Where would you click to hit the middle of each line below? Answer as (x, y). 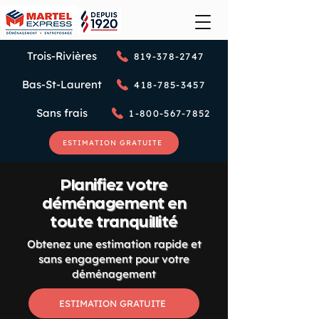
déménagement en (114, 201)
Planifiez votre (114, 183)
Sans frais (62, 113)
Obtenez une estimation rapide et (114, 244)
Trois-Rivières (62, 56)
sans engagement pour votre (114, 259)
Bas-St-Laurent (62, 84)
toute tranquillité (114, 220)
